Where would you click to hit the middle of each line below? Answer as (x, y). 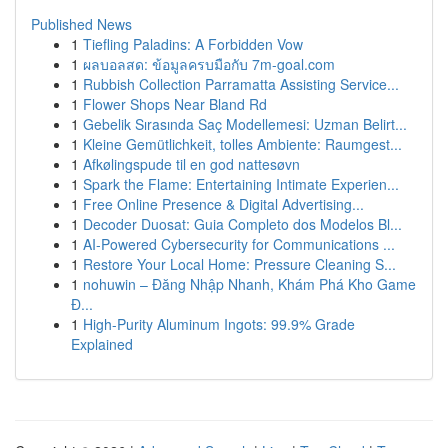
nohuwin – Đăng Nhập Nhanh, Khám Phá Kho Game (249, 284)
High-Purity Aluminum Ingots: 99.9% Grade (219, 324)
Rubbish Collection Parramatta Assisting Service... (241, 84)
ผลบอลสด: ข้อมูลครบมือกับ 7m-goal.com (209, 64)
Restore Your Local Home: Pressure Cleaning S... (239, 264)
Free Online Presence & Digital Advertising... (223, 204)
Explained (102, 344)
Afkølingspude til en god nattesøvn (191, 164)
